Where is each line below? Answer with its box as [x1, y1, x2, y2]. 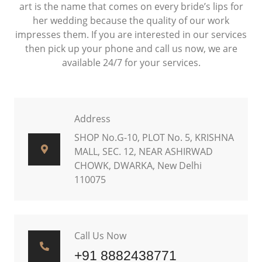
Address [74, 112, 111, 125]
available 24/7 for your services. [61, 56, 201, 69]
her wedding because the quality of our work [33, 14, 229, 27]
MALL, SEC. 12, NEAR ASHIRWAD [74, 145, 213, 158]
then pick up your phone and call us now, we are [25, 42, 237, 55]
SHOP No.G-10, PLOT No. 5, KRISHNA [74, 131, 234, 144]
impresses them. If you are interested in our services [15, 28, 247, 41]
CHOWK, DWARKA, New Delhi [74, 159, 202, 172]
